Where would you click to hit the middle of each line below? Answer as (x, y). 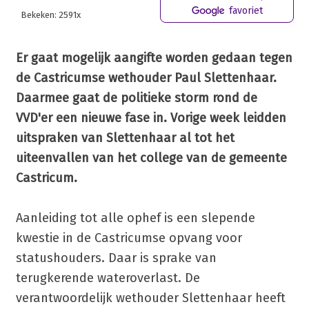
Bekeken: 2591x (51, 14)
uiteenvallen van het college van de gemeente (151, 158)
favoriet (245, 10)
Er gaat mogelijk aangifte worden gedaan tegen (154, 58)
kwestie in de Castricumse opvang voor (129, 238)
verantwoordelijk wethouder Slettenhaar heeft (150, 298)
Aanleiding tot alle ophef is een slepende (135, 218)
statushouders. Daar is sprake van (116, 258)
